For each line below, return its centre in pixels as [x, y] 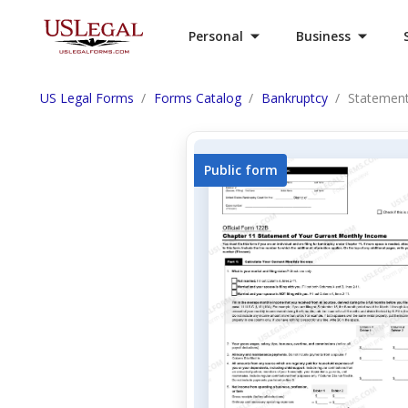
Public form [240, 170]
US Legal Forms [87, 98]
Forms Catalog [198, 98]
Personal [216, 36]
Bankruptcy [295, 98]
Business [323, 36]
